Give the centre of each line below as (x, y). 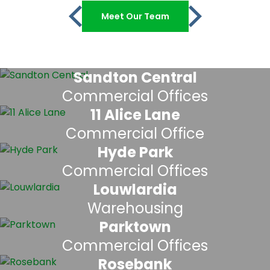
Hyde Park (135, 152)
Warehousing (135, 208)
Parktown (135, 227)
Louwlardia (135, 190)
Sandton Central (135, 77)
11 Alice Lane (135, 115)
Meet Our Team (135, 16)
